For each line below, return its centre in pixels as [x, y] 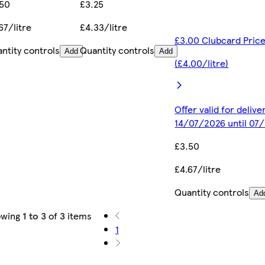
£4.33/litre [104, 27]
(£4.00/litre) [202, 63]
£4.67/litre [198, 169]
